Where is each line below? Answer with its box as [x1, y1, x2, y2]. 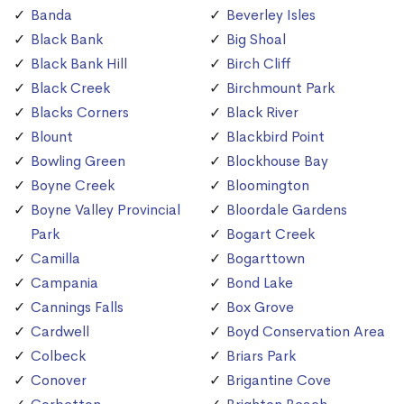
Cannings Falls [31, 298, 124, 317]
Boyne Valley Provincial [31, 200, 180, 220]
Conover [31, 371, 87, 390]
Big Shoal [226, 30, 286, 50]
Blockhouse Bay [226, 151, 328, 171]
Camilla [31, 249, 80, 269]
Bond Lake [226, 273, 293, 293]
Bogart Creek [226, 225, 315, 244]
